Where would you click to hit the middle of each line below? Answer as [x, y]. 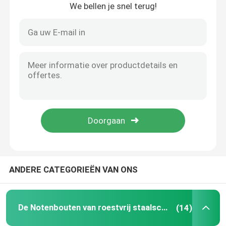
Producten [38, 191]
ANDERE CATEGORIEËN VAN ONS [73, 170]
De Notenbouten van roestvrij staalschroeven [164, 208]
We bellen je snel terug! [113, 6]
